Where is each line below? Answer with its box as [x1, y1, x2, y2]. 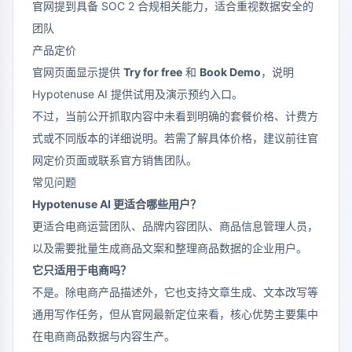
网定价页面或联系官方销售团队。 [32, 153, 197, 167]
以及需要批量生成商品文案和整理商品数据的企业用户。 [32, 241, 307, 255]
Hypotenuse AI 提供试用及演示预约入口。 [32, 87, 243, 101]
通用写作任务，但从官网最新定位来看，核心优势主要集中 [32, 307, 318, 321]
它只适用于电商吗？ [32, 263, 131, 277]
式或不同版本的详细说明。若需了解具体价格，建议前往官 [32, 131, 318, 145]
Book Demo [200, 65, 261, 79]
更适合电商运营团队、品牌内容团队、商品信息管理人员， [32, 219, 318, 233]
